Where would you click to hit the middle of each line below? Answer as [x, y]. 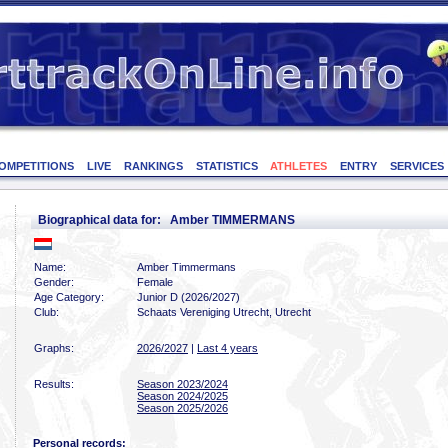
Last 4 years [227, 348]
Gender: [54, 282]
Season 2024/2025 [182, 396]
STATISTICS [226, 166]
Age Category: [69, 297]
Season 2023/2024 [182, 384]
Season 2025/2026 [182, 408]
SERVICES [416, 166]
